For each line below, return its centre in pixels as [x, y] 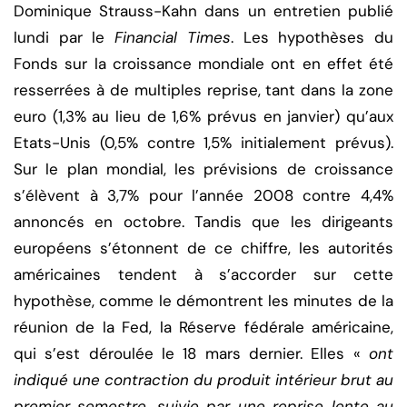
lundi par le [65, 38]
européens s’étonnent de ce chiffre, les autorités [203, 248]
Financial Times [173, 38]
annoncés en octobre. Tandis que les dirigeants [203, 222]
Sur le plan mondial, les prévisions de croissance [203, 169]
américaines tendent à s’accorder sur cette [203, 275]
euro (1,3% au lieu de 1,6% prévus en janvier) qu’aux [203, 117]
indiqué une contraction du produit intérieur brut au [203, 380]
